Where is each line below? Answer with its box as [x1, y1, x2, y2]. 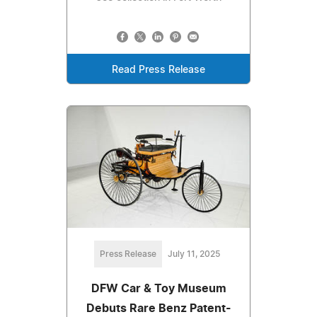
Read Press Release [112, 65, 205, 76]
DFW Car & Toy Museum [91, 283, 226, 295]
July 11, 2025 [168, 250, 220, 259]
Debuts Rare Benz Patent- [86, 303, 231, 315]
